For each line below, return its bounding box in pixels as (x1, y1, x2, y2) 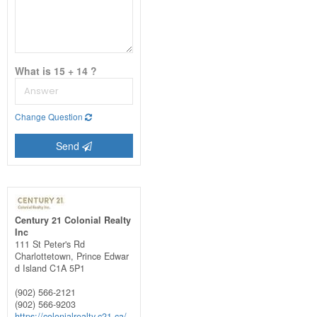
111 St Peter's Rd (14, 237, 85, 250)
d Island (14, 261, 47, 275)
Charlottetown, (14, 249, 76, 263)
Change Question (14, 110, 85, 122)
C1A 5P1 (49, 261, 85, 275)
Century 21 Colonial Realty (14, 213, 131, 226)
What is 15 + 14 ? (14, 63, 97, 78)
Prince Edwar (76, 249, 129, 263)
